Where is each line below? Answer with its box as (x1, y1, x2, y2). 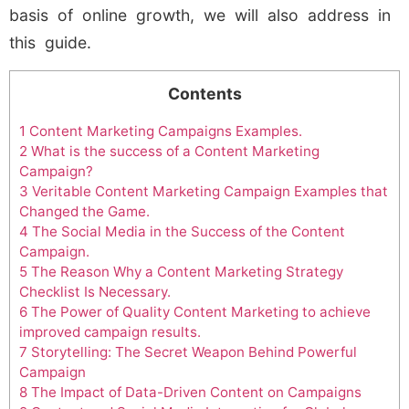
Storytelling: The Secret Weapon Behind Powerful (27, 342, 357, 361)
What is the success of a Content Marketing (27, 142, 320, 160)
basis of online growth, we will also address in (9, 5, 391, 26)
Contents (167, 83, 242, 103)
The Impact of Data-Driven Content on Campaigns (27, 383, 362, 401)
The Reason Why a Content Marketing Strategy (27, 262, 343, 280)
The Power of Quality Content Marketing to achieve (27, 302, 371, 320)
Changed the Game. (19, 202, 150, 220)
